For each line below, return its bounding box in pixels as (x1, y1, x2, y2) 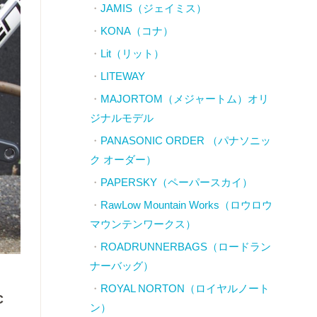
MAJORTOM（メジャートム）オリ (100, 93, 269, 105)
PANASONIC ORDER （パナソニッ (100, 134, 271, 146)
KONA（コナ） (100, 25, 173, 37)
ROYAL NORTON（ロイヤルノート (100, 282, 270, 294)
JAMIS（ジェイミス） (100, 2, 207, 14)
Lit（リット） (100, 47, 164, 59)
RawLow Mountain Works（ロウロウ (100, 199, 272, 211)
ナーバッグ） (89, 260, 154, 272)
